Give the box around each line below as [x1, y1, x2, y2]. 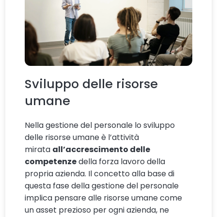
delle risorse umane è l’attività [25, 132, 139, 143]
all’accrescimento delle [52, 144, 151, 155]
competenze [25, 156, 77, 168]
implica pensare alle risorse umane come [25, 192, 183, 204]
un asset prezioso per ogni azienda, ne [25, 204, 170, 216]
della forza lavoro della [77, 156, 166, 168]
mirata [25, 144, 53, 155]
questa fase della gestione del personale [25, 180, 179, 192]
